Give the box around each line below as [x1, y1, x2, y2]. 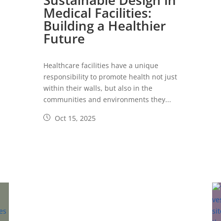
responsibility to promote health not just [43, 72, 178, 82]
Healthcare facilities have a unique [43, 61, 159, 71]
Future [43, 30, 85, 48]
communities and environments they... [43, 95, 172, 105]
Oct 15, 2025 [53, 113, 96, 123]
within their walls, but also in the [43, 83, 153, 93]
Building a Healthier [43, 17, 166, 35]
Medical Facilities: [43, 4, 152, 22]
